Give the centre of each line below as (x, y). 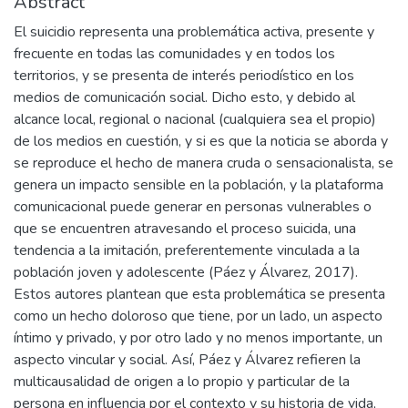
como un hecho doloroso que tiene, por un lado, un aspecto (198, 316)
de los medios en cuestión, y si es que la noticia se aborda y (201, 141)
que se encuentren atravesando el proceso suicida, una (185, 229)
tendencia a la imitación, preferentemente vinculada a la (187, 250)
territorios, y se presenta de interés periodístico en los (184, 76)
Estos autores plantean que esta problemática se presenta (199, 294)
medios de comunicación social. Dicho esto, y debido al (184, 97)
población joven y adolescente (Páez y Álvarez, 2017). (186, 272)
